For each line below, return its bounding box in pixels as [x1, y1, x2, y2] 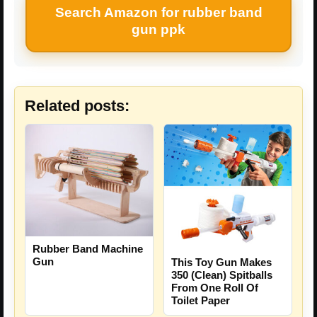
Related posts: [25, 96, 129, 115]
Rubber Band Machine [33, 242, 143, 255]
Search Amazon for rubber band [54, 4, 263, 20]
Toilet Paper [171, 294, 230, 306]
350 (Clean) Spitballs [171, 268, 272, 281]
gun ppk [132, 21, 185, 37]
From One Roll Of [171, 281, 258, 294]
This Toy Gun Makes [171, 255, 272, 268]
